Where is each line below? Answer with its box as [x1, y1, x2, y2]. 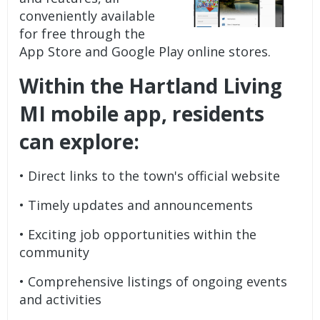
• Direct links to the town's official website [19, 166, 281, 184]
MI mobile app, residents [19, 99, 265, 127]
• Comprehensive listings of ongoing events [19, 272, 288, 290]
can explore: [19, 127, 140, 155]
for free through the [19, 24, 146, 42]
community [19, 243, 90, 261]
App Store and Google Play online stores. [19, 42, 271, 60]
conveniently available [19, 6, 156, 24]
